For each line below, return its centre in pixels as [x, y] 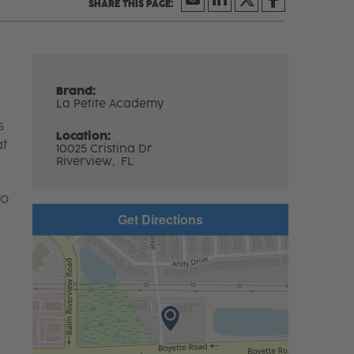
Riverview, [87, 161]
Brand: [76, 91]
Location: [84, 136]
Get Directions [160, 219]
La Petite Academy [110, 104]
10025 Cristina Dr [105, 149]
